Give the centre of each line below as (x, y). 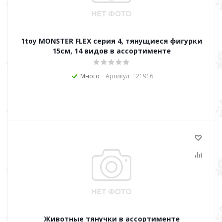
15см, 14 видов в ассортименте (111, 51)
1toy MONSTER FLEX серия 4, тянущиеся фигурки (111, 41)
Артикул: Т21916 (129, 76)
